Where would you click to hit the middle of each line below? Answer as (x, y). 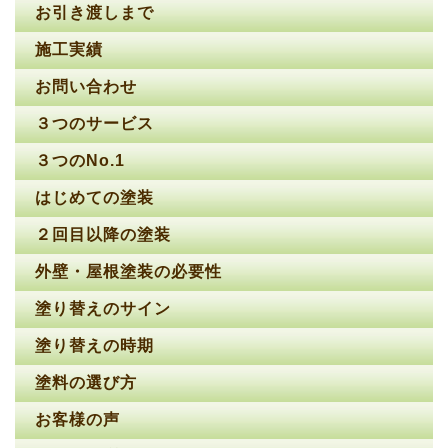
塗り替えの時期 (97, 346)
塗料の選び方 (88, 383)
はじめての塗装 (97, 198)
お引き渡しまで (94, 13)
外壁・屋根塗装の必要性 (131, 272)
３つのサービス (97, 124)
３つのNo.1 (80, 161)
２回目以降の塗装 (105, 235)
